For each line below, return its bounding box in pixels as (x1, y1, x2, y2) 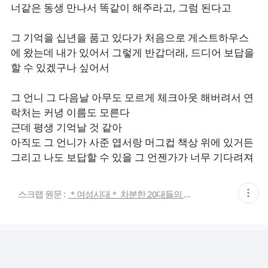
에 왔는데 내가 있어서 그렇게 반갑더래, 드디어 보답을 (11, 45, 254, 59)
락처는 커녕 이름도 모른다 (11, 105, 130, 119)
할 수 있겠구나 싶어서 (11, 60, 109, 74)
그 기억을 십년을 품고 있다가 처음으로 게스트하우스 (11, 31, 249, 44)
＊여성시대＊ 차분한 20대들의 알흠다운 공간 (184, 188, 191, 200)
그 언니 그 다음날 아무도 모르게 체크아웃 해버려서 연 (11, 90, 254, 104)
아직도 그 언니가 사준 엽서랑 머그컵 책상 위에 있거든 (11, 135, 254, 149)
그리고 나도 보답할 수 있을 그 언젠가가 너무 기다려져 (11, 150, 254, 164)
